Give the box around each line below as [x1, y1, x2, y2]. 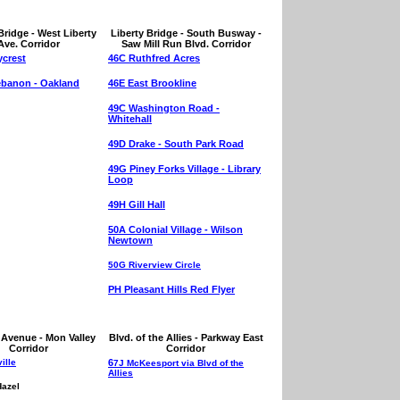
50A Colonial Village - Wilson [108, 224, 243, 235]
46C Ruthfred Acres [108, 53, 200, 63]
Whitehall [108, 113, 152, 124]
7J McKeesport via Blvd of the [113, 358, 244, 368]
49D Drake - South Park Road [108, 138, 244, 149]
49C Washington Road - [108, 103, 220, 113]
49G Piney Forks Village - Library [108, 163, 261, 174]
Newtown [108, 235, 153, 246]
